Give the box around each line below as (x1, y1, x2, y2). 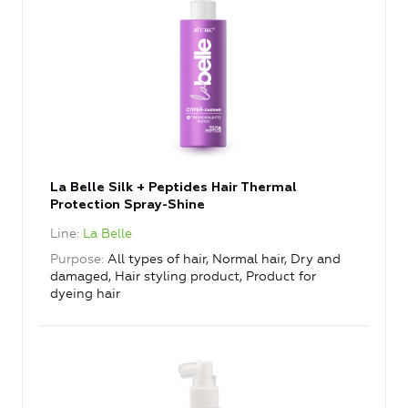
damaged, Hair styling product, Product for (50, 269, 316, 285)
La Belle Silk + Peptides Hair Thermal (50, 181, 297, 195)
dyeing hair (50, 286, 120, 302)
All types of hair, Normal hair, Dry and (107, 251, 341, 268)
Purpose (50, 251, 101, 268)
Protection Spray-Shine (50, 199, 205, 212)
